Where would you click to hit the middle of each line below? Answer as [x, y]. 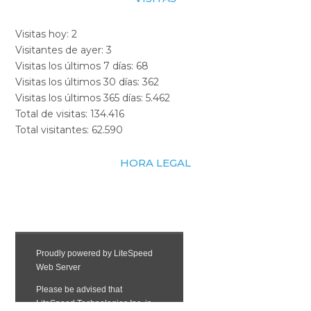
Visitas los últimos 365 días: [81, 98]
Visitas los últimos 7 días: [76, 66]
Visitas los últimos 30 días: [79, 82]
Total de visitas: [53, 114]
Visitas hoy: [44, 34]
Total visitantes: [54, 130]
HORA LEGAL [155, 163]
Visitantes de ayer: [61, 50]
